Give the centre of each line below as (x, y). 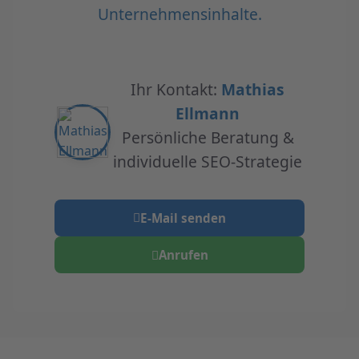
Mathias (253, 89)
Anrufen (183, 255)
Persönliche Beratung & (208, 137)
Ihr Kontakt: (176, 89)
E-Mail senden (183, 218)
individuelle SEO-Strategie (208, 161)
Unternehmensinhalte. (179, 14)
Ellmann (208, 113)
